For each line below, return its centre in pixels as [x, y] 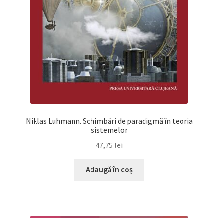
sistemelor [109, 130]
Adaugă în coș [109, 170]
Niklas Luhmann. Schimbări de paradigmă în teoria [109, 120]
